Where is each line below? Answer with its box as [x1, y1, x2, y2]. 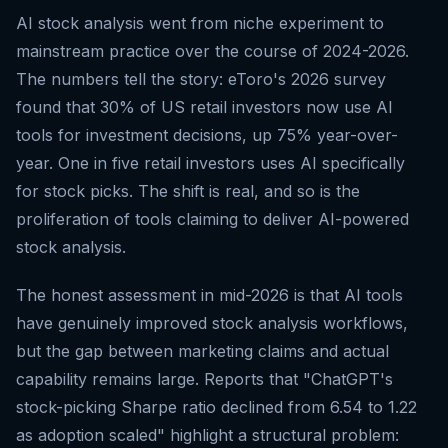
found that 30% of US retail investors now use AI [16, 97, 393, 118]
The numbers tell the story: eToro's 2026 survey [16, 69, 386, 90]
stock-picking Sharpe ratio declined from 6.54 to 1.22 [16, 397, 417, 418]
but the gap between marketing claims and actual [16, 341, 389, 362]
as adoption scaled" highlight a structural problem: [16, 425, 399, 446]
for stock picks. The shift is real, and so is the [16, 181, 360, 202]
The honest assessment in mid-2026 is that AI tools [16, 285, 403, 306]
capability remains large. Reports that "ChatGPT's [16, 369, 393, 390]
